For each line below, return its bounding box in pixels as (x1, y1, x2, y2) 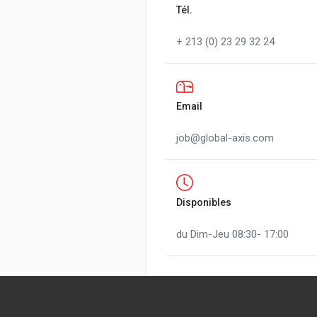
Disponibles (176, 197, 231, 208)
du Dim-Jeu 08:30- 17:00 (176, 228, 289, 241)
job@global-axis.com (176, 132, 274, 144)
